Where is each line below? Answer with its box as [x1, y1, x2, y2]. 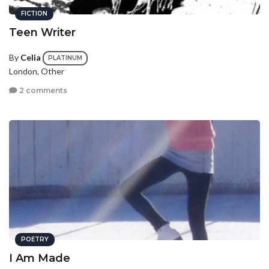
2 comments [17, 85, 67, 95]
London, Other [9, 66, 64, 77]
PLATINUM [48, 54, 82, 62]
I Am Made [9, 252, 70, 265]
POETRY [21, 235, 49, 244]
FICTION [21, 10, 47, 18]
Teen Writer [9, 26, 76, 40]
